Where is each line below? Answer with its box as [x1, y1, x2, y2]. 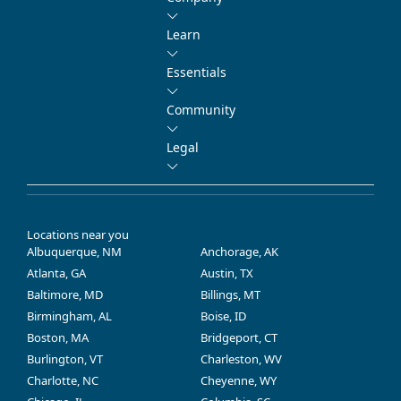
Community [166, 100, 235, 118]
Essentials [166, 63, 226, 81]
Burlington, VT [27, 350, 103, 367]
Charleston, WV [200, 350, 282, 367]
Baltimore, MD [27, 286, 103, 303]
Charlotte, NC [27, 371, 98, 388]
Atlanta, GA [27, 264, 86, 281]
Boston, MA [27, 328, 89, 346]
